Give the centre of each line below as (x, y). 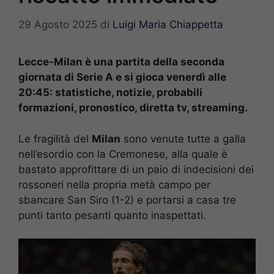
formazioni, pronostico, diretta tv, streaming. (133, 108)
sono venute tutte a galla (183, 139)
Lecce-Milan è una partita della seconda (121, 62)
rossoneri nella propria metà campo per (114, 184)
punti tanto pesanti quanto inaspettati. (112, 215)
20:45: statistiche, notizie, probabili (110, 93)
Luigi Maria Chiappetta (168, 25)
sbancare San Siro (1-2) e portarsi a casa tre (127, 200)
